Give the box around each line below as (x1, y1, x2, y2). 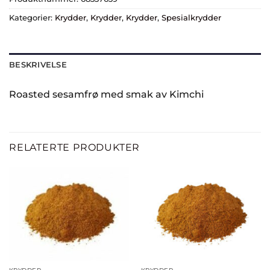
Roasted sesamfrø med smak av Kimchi (9, 88, 204, 100)
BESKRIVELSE (9, 60, 67, 69)
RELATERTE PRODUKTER (9, 142, 140, 154)
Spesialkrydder (162, 13, 221, 22)
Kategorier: (9, 13, 55, 22)
